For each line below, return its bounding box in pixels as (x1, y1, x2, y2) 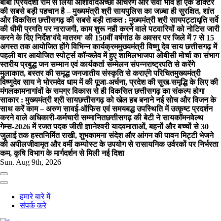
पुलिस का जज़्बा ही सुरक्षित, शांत (125, 7, 214, 15)
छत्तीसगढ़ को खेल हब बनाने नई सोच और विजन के (78, 96, 216, 104)
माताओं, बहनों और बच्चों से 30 (126, 122, 209, 131)
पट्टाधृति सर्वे (182, 16, 219, 24)
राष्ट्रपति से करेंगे (147, 60, 195, 69)
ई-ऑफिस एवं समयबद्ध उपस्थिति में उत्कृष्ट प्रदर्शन (74, 105, 213, 113)
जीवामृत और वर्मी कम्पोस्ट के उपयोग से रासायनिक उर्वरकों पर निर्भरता (27, 140, 219, 148)
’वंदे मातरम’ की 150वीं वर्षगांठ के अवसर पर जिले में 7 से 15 (50, 34, 214, 42)
